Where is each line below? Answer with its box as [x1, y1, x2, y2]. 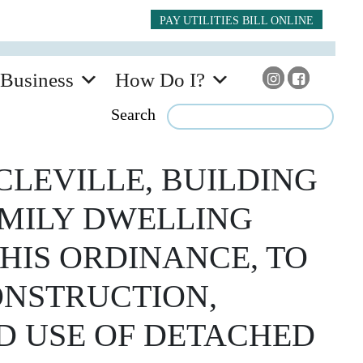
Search [111, 105, 156, 123]
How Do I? [115, 68, 206, 91]
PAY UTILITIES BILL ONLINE [160, 13, 314, 27]
